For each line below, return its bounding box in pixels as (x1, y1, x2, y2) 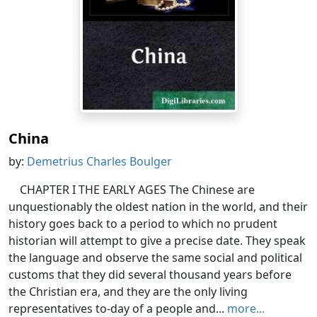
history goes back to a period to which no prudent (8, 216, 277, 232)
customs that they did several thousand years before (8, 267, 292, 283)
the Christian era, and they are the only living (8, 284, 248, 300)
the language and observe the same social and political (8, 250, 302, 266)
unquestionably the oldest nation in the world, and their (8, 199, 308, 215)
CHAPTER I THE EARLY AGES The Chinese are (20, 182, 255, 198)
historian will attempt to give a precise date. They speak (8, 233, 306, 249)
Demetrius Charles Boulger (27, 154, 172, 170)
